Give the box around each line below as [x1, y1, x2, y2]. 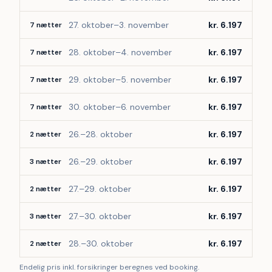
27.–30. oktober [69, 211, 131, 222]
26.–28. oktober [69, 129, 132, 140]
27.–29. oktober [69, 183, 131, 194]
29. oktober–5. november [69, 74, 171, 85]
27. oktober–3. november [69, 19, 169, 30]
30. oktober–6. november [69, 101, 171, 112]
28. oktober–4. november [69, 47, 172, 58]
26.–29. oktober [69, 156, 132, 167]
